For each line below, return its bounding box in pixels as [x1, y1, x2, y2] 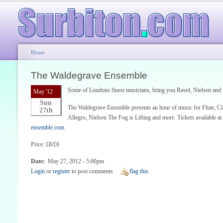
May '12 [33, 88, 53, 96]
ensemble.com [31, 123, 64, 131]
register [53, 168, 70, 175]
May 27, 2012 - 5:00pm [48, 158, 104, 165]
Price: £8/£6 [31, 140, 59, 148]
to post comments [70, 168, 113, 175]
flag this [129, 168, 148, 175]
